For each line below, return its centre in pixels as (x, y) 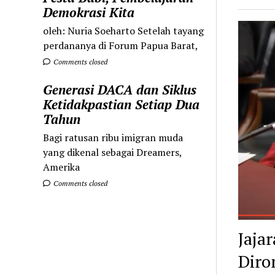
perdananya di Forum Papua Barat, (121, 45)
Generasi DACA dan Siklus (120, 89)
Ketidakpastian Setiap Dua (122, 104)
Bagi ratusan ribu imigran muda (113, 137)
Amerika (62, 167)
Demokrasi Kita (89, 12)
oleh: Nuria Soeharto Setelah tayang (124, 30)
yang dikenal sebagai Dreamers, (113, 152)
